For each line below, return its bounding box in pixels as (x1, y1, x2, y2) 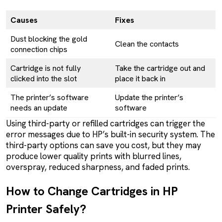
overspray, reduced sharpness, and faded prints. (6, 162, 190, 173)
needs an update (10, 103, 67, 113)
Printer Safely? (6, 201, 86, 217)
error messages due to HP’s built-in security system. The (6, 129, 215, 140)
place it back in (115, 73, 166, 84)
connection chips (10, 44, 67, 55)
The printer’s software (10, 92, 89, 103)
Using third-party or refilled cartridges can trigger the (6, 118, 205, 129)
